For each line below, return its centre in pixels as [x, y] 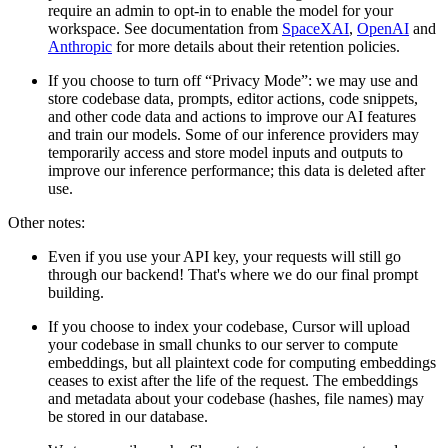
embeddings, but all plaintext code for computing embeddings [242, 362]
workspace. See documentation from [165, 28]
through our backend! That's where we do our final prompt [233, 274]
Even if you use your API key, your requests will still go [224, 256]
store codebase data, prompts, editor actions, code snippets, [233, 98]
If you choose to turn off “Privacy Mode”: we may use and [233, 80]
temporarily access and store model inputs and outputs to [225, 152]
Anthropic [80, 46]
